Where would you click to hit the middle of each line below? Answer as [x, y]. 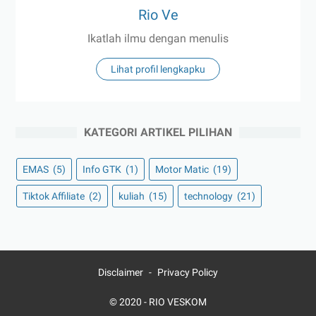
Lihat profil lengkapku [158, 69]
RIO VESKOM [178, 302]
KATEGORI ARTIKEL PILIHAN [158, 133]
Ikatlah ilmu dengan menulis [158, 39]
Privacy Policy [188, 273]
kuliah [133, 196]
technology [209, 196]
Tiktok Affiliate [55, 196]
